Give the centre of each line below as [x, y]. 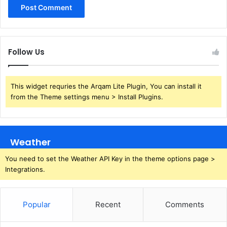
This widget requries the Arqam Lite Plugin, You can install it [106, 86]
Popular [36, 205]
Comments [185, 205]
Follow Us [26, 52]
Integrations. [25, 169]
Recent [108, 205]
